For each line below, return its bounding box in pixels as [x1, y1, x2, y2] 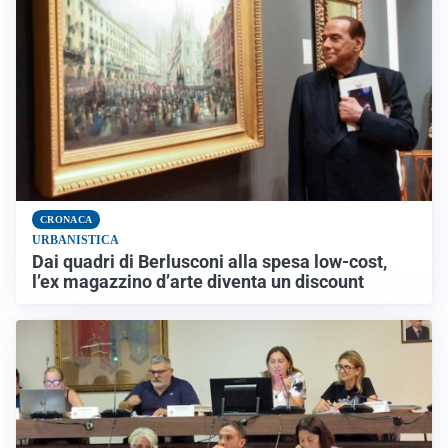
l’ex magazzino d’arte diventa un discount [32, 271, 364, 292]
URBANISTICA [32, 232, 119, 247]
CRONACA [40, 213, 93, 225]
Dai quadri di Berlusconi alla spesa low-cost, [32, 251, 387, 272]
